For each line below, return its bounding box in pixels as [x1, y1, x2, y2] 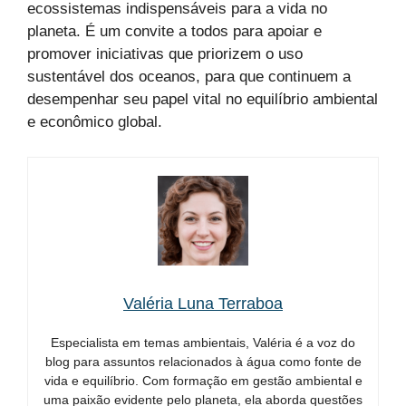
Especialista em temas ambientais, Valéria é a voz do [51, 334, 355, 350]
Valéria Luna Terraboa [123, 294, 283, 313]
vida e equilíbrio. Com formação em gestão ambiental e [43, 372, 362, 388]
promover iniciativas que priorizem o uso [27, 45, 303, 63]
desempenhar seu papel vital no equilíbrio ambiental [27, 91, 378, 109]
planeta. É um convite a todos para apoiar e [27, 23, 322, 41]
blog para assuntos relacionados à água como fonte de [44, 353, 362, 369]
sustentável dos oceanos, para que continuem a [27, 68, 351, 86]
